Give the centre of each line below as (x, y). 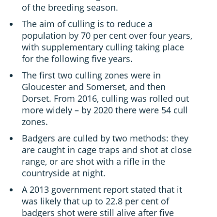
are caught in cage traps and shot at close (107, 149)
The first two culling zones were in (91, 75)
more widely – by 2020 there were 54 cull (105, 110)
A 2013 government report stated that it (102, 189)
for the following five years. (77, 58)
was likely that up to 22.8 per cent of (95, 201)
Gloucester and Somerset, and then (94, 86)
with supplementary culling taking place (103, 47)
